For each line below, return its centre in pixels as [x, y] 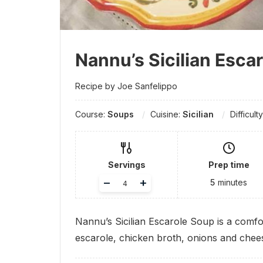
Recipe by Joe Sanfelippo [126, 86]
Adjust [119, 180]
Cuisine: [166, 114]
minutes [233, 183]
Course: [91, 114]
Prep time [229, 165]
